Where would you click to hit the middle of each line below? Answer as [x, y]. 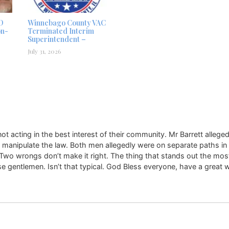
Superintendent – [57, 39]
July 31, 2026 [44, 51]
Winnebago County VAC [67, 23]
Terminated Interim [61, 31]
